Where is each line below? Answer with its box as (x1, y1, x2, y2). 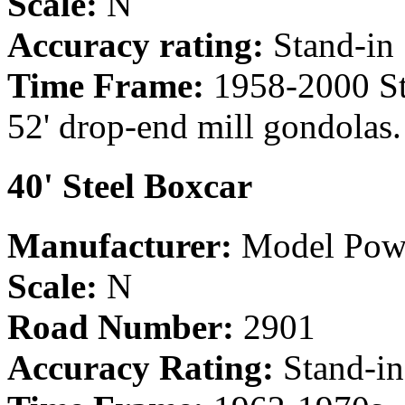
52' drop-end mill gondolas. (7, 106, 401, 146)
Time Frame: (7, 65, 204, 105)
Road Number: (7, 307, 234, 347)
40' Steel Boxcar (7, 166, 252, 206)
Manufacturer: (7, 226, 232, 266)
